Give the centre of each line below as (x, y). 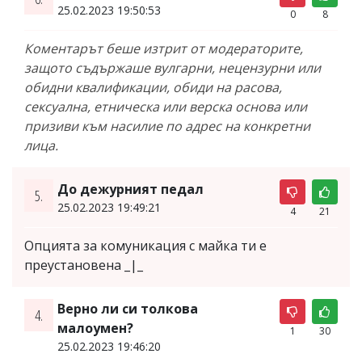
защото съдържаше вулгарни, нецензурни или (173, 67)
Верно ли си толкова (127, 308)
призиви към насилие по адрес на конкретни (167, 126)
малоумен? (95, 328)
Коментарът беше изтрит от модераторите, (164, 48)
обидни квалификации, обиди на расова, (153, 87)
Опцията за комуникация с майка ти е (145, 245)
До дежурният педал (130, 189)
